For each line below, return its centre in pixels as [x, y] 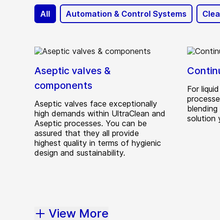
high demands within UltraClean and [100, 113]
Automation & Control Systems [126, 14]
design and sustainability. [80, 153]
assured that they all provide [87, 133]
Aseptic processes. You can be [91, 123]
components [63, 85]
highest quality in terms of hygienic [98, 143]
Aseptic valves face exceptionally [96, 104]
